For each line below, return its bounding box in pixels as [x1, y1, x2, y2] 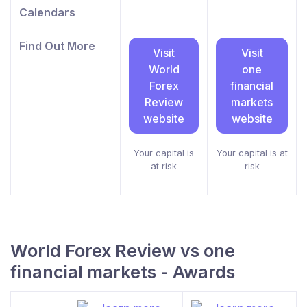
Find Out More [19, 38, 95, 53]
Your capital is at [216, 147, 288, 158]
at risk [151, 160, 177, 171]
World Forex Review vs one [10, 240, 235, 261]
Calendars [19, 5, 75, 19]
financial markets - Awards [10, 261, 235, 282]
